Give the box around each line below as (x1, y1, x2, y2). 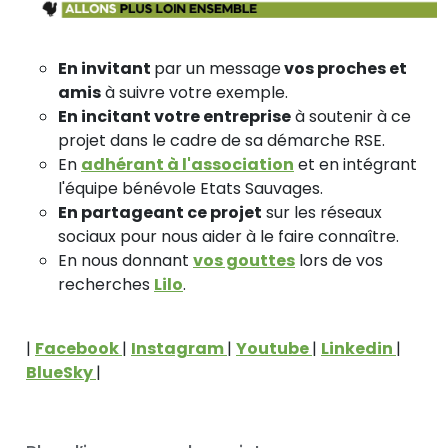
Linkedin (321, 337, 396, 361)
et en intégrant (294, 153, 417, 177)
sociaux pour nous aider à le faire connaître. (58, 225, 399, 249)
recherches (58, 273, 154, 297)
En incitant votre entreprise (58, 105, 291, 129)
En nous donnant (58, 249, 193, 273)
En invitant (58, 57, 154, 81)
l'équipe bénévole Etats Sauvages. (58, 177, 323, 201)
